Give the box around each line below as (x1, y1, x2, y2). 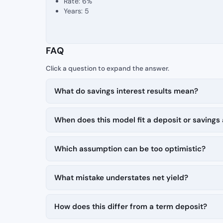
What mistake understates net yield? (54, 173, 188, 183)
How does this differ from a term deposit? (54, 202, 207, 212)
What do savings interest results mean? (54, 86, 198, 97)
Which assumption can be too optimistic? (54, 144, 206, 154)
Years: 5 (64, 6, 90, 15)
